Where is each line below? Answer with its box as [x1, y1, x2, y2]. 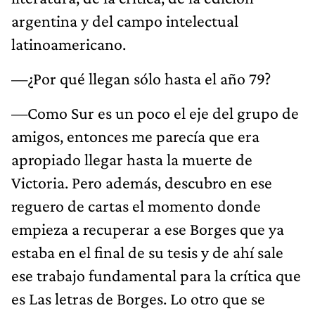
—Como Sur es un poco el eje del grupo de [11, 103, 299, 122]
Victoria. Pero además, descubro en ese [11, 172, 272, 192]
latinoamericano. [11, 34, 126, 53]
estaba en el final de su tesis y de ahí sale [11, 242, 283, 262]
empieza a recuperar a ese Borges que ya [11, 219, 284, 238]
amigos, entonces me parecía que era [11, 126, 259, 146]
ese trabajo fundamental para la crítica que [11, 265, 301, 285]
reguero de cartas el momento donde [11, 195, 261, 215]
